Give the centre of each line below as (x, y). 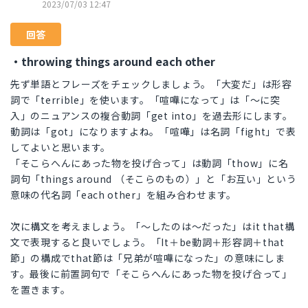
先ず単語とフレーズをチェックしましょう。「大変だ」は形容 (151, 84)
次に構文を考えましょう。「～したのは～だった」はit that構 (153, 227)
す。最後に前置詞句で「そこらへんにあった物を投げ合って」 (151, 274)
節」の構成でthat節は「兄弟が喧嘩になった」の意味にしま (148, 258)
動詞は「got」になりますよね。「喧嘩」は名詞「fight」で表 (153, 132)
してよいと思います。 (60, 147)
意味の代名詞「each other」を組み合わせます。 (123, 195)
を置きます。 (41, 290)
